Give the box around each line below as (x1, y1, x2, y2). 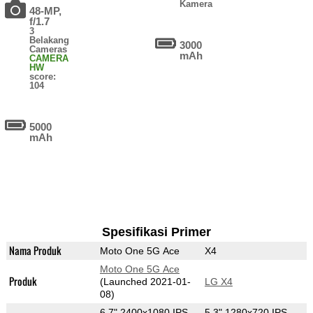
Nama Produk (8, 243, 61, 259)
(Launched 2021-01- (99, 276, 191, 288)
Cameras (29, 44, 68, 55)
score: (29, 71, 57, 82)
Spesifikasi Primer (101, 225, 211, 240)
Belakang (29, 35, 70, 46)
